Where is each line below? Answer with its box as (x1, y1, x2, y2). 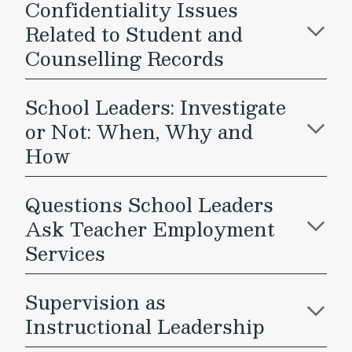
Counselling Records (25, 42, 224, 74)
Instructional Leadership (25, 310, 265, 342)
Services (25, 237, 105, 269)
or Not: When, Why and (25, 115, 253, 147)
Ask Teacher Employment (25, 213, 275, 244)
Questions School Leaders (25, 189, 273, 220)
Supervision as (25, 286, 166, 317)
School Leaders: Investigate (25, 91, 286, 123)
